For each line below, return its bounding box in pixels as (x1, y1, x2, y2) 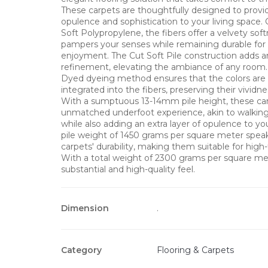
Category (61, 244, 102, 255)
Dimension (61, 202, 109, 214)
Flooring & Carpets (157, 244, 234, 255)
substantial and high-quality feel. (61, 163, 195, 175)
